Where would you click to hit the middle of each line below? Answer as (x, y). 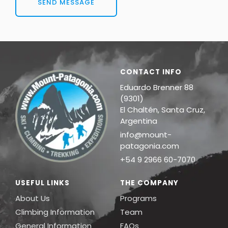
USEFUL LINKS (42, 183)
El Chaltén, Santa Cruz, (163, 110)
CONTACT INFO (151, 72)
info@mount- (146, 135)
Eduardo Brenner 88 (157, 87)
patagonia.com (150, 146)
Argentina (139, 121)
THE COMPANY (149, 183)
